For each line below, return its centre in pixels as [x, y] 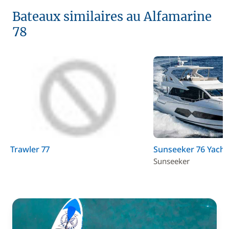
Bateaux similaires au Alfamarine [112, 16]
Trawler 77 [30, 149]
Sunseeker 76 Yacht [190, 149]
